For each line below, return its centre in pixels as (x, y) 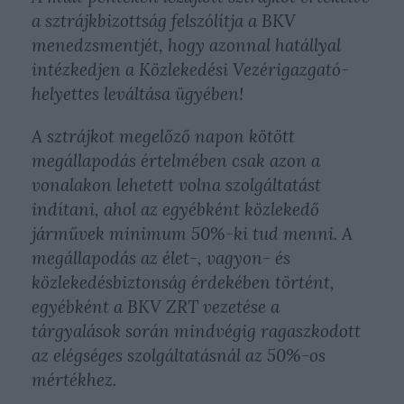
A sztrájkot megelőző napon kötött (163, 136)
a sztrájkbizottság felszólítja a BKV (164, 21)
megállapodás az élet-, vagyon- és (161, 258)
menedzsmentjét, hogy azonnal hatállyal (186, 45)
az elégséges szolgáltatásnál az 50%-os (179, 355)
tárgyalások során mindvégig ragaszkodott (196, 331)
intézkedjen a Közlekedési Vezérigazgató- (190, 69)
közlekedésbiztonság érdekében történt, (183, 282)
